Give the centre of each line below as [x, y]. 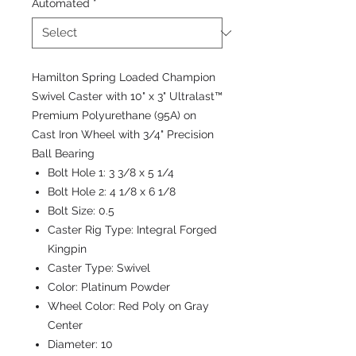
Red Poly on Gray [164, 306]
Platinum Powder [126, 287]
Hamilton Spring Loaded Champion [124, 77]
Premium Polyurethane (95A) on [114, 115]
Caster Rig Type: [92, 230]
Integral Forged [177, 230]
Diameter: [74, 344]
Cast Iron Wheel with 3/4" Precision [123, 134]
